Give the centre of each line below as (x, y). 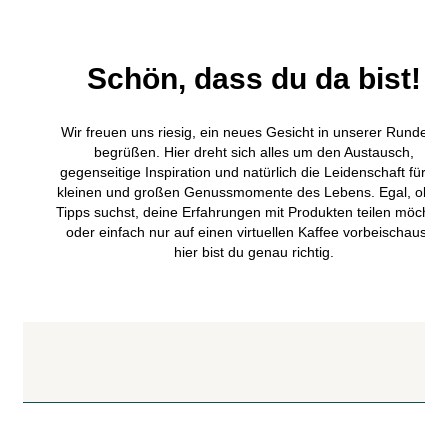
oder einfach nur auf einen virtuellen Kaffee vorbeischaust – (254, 231)
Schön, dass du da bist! (254, 78)
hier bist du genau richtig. (254, 251)
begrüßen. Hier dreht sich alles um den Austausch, (254, 151)
